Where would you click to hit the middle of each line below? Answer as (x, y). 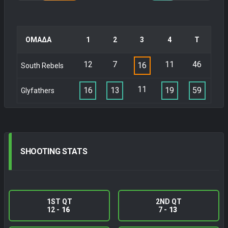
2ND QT (169, 202)
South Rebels (42, 66)
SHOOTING (41, 151)
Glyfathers (37, 91)
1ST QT (59, 202)
